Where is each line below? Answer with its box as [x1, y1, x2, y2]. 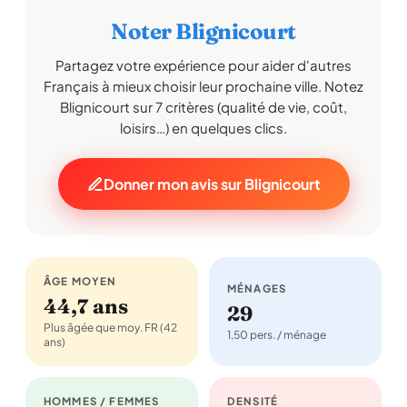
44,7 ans [44, 293, 128, 319]
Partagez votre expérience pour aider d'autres [55, 56, 352, 74]
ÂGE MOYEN [44, 274, 117, 288]
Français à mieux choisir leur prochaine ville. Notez [44, 77, 363, 94]
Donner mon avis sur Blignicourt [103, 174, 321, 194]
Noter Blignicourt [111, 18, 296, 45]
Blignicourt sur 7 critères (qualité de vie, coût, [60, 98, 347, 115]
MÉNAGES [227, 282, 287, 295]
